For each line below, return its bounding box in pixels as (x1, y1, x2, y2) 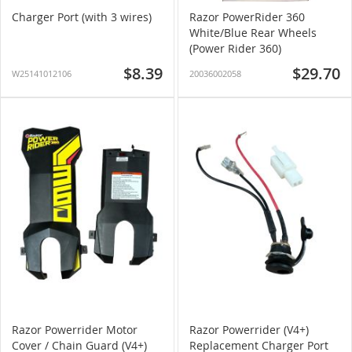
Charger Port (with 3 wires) (12, 9, 152, 24)
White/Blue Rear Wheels (189, 25, 317, 40)
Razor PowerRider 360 (189, 9, 305, 24)
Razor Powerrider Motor (12, 322, 137, 337)
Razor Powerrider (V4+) (189, 322, 309, 337)
